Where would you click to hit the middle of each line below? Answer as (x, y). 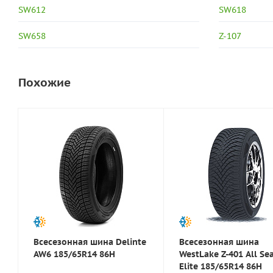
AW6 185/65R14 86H (74, 254)
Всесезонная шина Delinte (90, 242)
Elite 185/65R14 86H (221, 266)
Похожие (44, 82)
